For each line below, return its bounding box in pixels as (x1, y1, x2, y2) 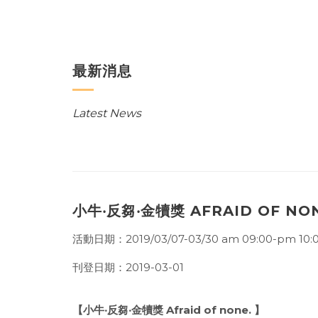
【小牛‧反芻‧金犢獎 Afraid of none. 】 (72, 303, 265, 317)
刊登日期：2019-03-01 (72, 261, 184, 274)
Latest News (72, 106, 141, 120)
